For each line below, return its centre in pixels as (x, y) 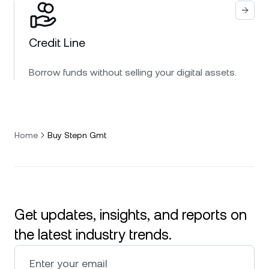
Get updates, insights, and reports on (131, 215)
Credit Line (57, 43)
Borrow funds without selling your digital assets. (133, 72)
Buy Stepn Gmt (77, 135)
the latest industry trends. (93, 235)
